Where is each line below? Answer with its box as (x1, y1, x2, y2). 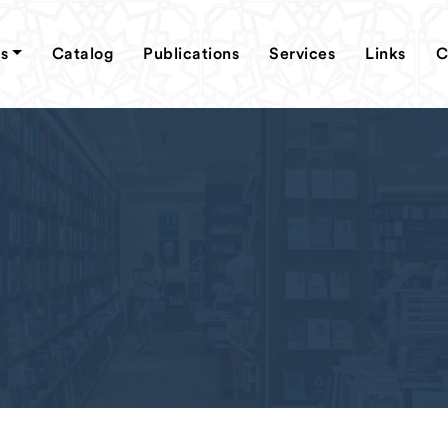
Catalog (51, 45, 114, 62)
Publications (143, 45, 240, 62)
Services (269, 45, 336, 62)
